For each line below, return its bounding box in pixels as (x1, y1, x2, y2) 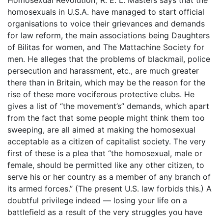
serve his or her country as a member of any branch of (7, 171, 211, 182)
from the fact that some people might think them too (7, 112, 205, 123)
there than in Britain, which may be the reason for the (7, 77, 205, 87)
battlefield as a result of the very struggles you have (7, 207, 202, 217)
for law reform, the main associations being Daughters (7, 30, 210, 40)
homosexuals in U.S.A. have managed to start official (7, 6, 204, 17)
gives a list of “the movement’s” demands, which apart (7, 101, 209, 111)
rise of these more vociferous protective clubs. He (7, 89, 194, 99)
